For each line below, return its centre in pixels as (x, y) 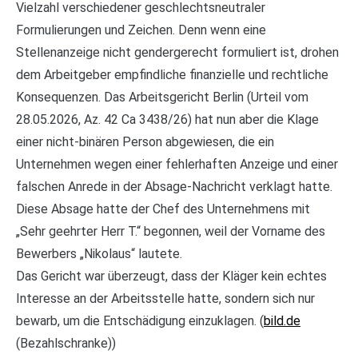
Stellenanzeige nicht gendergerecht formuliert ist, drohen (177, 52)
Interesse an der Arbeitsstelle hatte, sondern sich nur (165, 298)
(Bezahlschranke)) (66, 343)
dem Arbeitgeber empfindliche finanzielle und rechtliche (172, 74)
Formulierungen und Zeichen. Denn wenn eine (141, 30)
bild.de (282, 320)
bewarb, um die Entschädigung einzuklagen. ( (140, 320)
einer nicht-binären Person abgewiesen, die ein (145, 141)
